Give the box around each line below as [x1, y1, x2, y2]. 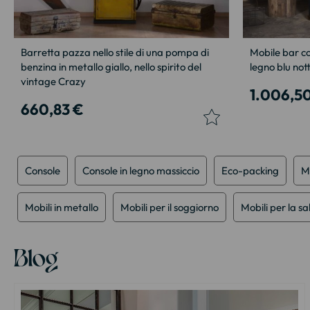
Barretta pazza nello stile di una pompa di [21, 45, 209, 59]
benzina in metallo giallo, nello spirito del [21, 60, 201, 73]
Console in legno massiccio [82, 163, 199, 177]
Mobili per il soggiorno [120, 200, 219, 214]
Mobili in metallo [25, 200, 98, 214]
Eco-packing [221, 163, 279, 177]
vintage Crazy [21, 74, 86, 88]
